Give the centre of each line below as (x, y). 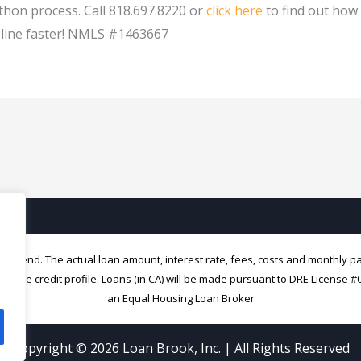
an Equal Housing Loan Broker (180, 298)
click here (234, 10)
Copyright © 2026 (67, 348)
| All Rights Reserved (285, 348)
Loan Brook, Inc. (171, 348)
